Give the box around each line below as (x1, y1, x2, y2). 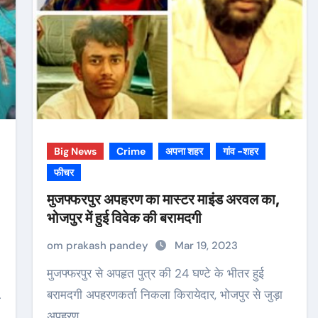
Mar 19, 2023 (175, 238, 238, 253)
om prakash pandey (47, 238, 151, 253)
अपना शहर (165, 145, 203, 158)
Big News (54, 145, 97, 158)
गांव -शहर (223, 145, 258, 158)
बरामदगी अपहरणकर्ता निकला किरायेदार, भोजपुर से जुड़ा (47, 287, 283, 302)
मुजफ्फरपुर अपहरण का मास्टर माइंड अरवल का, (47, 191, 280, 208)
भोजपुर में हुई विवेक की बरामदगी (47, 209, 202, 226)
